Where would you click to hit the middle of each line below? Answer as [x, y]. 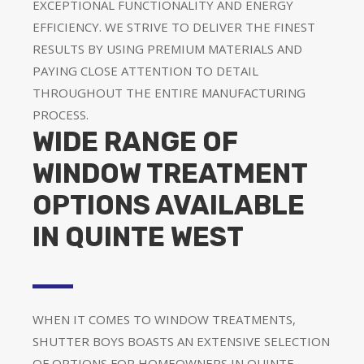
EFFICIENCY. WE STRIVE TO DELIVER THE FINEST [174, 26]
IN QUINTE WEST [138, 236]
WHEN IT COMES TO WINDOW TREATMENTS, [164, 319]
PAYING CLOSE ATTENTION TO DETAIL [145, 70]
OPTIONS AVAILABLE [169, 205]
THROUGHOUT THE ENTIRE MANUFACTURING [169, 92]
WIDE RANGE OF [135, 141]
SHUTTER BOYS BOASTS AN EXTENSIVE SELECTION [181, 341]
